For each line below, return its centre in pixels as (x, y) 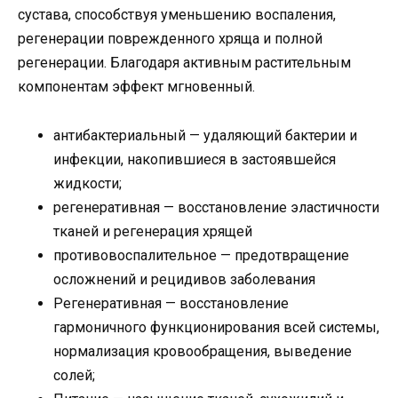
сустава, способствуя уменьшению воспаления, (177, 15)
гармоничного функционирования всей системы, (216, 327)
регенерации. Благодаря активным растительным (184, 63)
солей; (74, 375)
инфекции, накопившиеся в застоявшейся (195, 159)
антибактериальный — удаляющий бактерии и (205, 135)
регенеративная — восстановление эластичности (216, 207)
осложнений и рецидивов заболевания (184, 279)
